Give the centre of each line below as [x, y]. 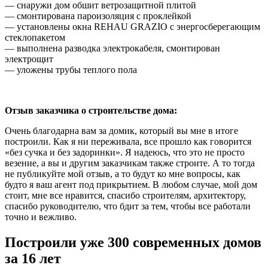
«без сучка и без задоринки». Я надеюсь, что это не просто [125, 152]
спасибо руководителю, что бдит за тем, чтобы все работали [128, 206]
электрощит [29, 59]
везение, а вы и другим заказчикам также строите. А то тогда [130, 163]
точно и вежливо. [41, 217]
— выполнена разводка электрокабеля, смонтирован [112, 48]
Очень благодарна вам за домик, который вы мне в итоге [121, 130]
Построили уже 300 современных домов [133, 242]
